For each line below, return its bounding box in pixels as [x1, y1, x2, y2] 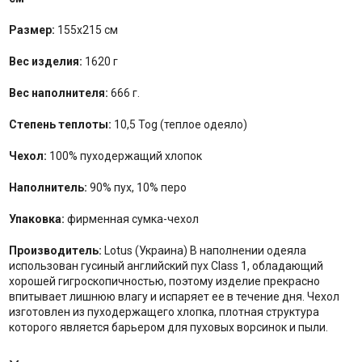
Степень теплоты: [8, 118, 114, 132]
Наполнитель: [8, 181, 87, 195]
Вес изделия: [8, 55, 85, 69]
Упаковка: [8, 213, 65, 226]
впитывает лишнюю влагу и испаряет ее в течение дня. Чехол [8, 290, 339, 304]
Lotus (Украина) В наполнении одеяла [101, 244, 306, 258]
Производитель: [8, 244, 102, 258]
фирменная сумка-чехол [64, 213, 199, 226]
